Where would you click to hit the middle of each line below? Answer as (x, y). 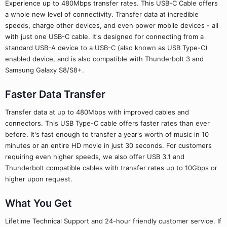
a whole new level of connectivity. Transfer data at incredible (102, 14)
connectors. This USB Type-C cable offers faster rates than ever (107, 123)
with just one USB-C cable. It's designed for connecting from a (104, 36)
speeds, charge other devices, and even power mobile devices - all (112, 25)
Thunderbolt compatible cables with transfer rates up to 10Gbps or (111, 168)
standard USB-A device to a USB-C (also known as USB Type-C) (106, 48)
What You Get (39, 203)
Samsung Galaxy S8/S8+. (45, 70)
